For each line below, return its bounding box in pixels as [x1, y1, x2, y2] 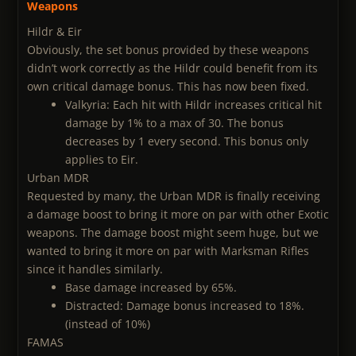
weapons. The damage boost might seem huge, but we [27, 224, 319, 240]
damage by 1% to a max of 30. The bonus [65, 114, 284, 130]
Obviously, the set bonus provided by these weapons [27, 41, 309, 57]
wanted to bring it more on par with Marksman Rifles [27, 242, 309, 258]
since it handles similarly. [27, 261, 163, 277]
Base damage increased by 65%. [65, 279, 237, 295]
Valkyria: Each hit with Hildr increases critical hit [65, 96, 322, 112]
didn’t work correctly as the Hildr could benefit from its [27, 60, 318, 75]
